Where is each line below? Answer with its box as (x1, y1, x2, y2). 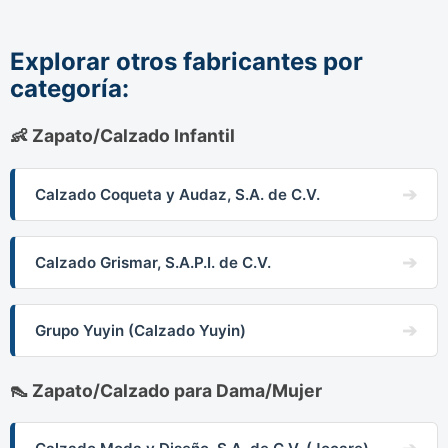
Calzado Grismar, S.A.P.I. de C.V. (35, 252, 271, 272)
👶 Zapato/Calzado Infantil (10, 124, 235, 146)
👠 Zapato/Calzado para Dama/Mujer (10, 379, 322, 401)
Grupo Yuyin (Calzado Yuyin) (35, 320, 246, 340)
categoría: (10, 73, 129, 103)
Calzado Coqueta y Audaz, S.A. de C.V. (35, 184, 320, 204)
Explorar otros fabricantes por (10, 46, 363, 76)
